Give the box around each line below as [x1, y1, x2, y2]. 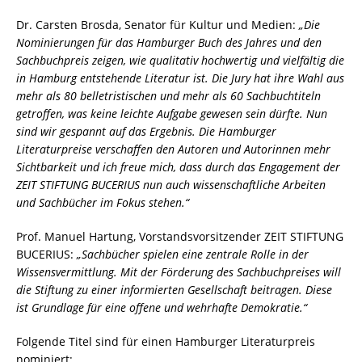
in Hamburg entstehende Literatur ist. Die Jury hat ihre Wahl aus [16, 70, 344, 86]
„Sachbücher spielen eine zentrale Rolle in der [77, 246, 309, 263]
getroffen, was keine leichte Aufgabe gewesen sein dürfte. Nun [16, 106, 327, 122]
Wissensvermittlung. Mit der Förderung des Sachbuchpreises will [16, 264, 341, 280]
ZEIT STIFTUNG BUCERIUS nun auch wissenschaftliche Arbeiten [16, 177, 326, 193]
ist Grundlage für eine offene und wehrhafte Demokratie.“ [16, 300, 307, 316]
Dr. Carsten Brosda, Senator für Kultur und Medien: [16, 17, 299, 33]
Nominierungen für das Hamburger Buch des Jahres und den [16, 35, 322, 51]
